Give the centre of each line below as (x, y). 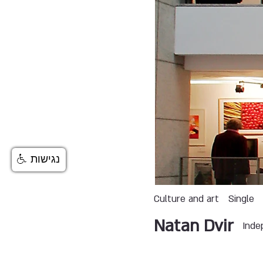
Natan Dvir (194, 226)
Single (242, 199)
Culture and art (187, 199)
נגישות (45, 159)
